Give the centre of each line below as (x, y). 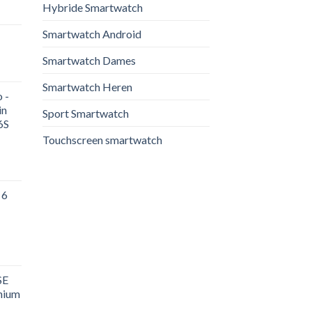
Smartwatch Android (92, 34)
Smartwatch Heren (87, 87)
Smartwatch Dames (89, 61)
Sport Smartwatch (86, 114)
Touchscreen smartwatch (102, 140)
